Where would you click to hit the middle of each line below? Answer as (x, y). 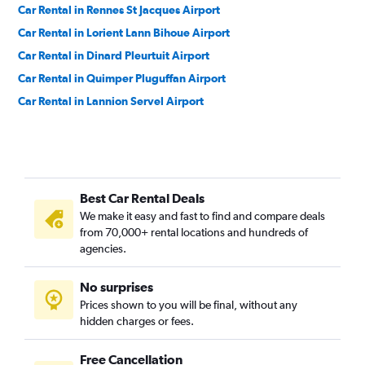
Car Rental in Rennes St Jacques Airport (119, 10)
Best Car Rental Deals (142, 198)
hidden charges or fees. (137, 321)
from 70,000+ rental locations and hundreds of (194, 232)
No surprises (117, 287)
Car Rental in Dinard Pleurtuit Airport (114, 55)
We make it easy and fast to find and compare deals (202, 216)
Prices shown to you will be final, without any (189, 305)
